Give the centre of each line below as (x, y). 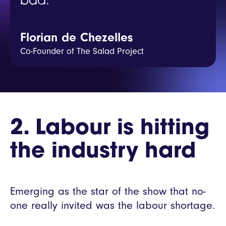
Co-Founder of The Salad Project (82, 51)
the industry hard (103, 152)
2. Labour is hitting (110, 129)
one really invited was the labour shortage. (112, 205)
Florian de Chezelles (76, 37)
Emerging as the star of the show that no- (108, 191)
